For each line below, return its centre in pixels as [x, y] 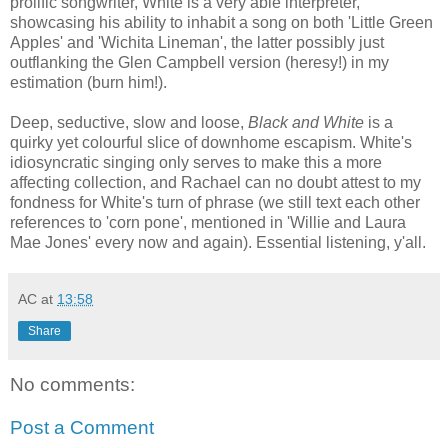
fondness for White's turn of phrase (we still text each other [215, 202]
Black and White [308, 122]
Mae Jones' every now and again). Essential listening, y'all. [218, 242]
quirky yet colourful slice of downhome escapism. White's [211, 142]
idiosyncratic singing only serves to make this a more [196, 162]
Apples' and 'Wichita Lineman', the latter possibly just [197, 42]
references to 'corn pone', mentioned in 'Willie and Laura [208, 222]
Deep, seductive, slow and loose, [129, 122]
